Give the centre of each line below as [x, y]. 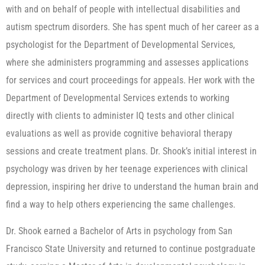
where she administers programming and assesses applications [127, 63]
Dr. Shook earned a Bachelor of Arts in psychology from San [119, 231]
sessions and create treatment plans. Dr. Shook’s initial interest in [131, 151]
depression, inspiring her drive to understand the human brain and [132, 187]
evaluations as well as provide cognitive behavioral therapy [119, 134]
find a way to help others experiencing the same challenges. [121, 205]
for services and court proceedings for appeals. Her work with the [130, 80]
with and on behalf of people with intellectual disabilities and [123, 9]
